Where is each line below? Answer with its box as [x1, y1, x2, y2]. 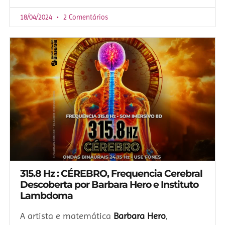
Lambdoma [20, 190, 73, 202]
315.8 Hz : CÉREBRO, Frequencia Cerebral [20, 168, 202, 180]
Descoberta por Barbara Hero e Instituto [20, 179, 198, 191]
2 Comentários [61, 13, 108, 22]
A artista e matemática [20, 210, 114, 221]
